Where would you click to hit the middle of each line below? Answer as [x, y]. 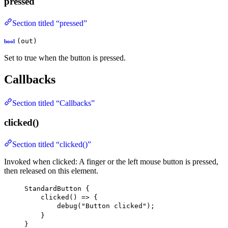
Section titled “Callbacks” [53, 103]
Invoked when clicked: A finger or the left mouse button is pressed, [111, 161]
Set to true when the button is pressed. [65, 58]
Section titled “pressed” [50, 23]
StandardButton [53, 188]
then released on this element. [51, 170]
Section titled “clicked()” [52, 144]
